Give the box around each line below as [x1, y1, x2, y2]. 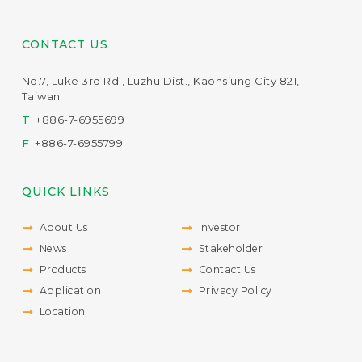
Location [39, 305, 86, 318]
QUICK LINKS [21, 183, 110, 199]
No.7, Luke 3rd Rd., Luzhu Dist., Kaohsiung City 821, [21, 74, 300, 87]
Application [39, 284, 102, 297]
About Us [39, 221, 88, 234]
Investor [198, 221, 241, 234]
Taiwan [21, 89, 61, 103]
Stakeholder [198, 242, 263, 255]
